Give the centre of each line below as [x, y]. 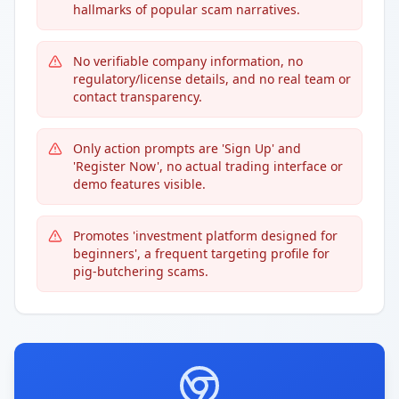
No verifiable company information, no [188, 61]
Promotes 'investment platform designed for [205, 236]
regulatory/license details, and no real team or [212, 79]
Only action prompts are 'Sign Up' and [187, 148]
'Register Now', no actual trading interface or [208, 166]
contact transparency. [138, 97]
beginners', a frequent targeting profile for [201, 253]
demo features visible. [139, 184]
